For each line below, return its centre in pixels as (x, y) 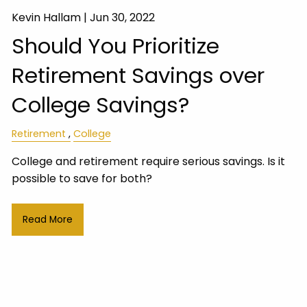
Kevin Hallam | (51, 17)
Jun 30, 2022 (123, 17)
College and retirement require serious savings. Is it (149, 161)
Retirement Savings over (138, 75)
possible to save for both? (82, 179)
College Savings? (101, 105)
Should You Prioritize (116, 46)
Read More (47, 219)
